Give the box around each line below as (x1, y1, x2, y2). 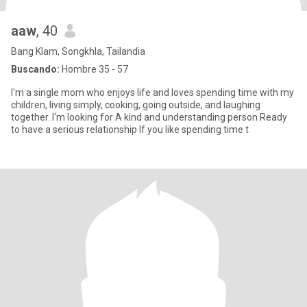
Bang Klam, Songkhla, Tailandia (11, 46, 145, 57)
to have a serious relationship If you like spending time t (11, 124, 249, 135)
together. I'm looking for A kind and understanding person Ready (11, 112, 52, 123)
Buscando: (11, 64, 60, 75)
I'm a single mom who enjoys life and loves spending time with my (11, 87, 294, 98)
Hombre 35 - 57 (60, 64, 128, 75)
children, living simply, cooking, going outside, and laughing (11, 99, 260, 110)
